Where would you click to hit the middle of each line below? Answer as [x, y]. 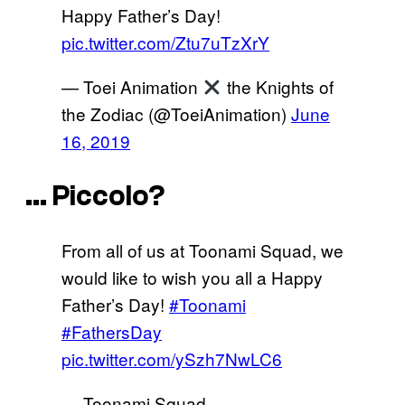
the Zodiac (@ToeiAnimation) [176, 114]
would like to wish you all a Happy [192, 278]
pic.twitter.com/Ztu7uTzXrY [165, 42]
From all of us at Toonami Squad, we [202, 250]
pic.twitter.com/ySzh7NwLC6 [172, 359]
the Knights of [278, 87]
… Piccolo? [95, 196]
